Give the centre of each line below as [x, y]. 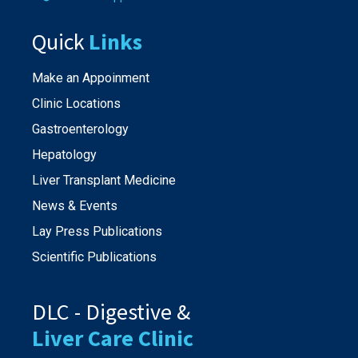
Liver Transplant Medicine [104, 180]
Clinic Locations [76, 103]
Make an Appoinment [91, 78]
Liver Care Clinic [113, 338]
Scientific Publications [94, 257]
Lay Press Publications [97, 231]
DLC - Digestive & [111, 311]
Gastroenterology [80, 129]
